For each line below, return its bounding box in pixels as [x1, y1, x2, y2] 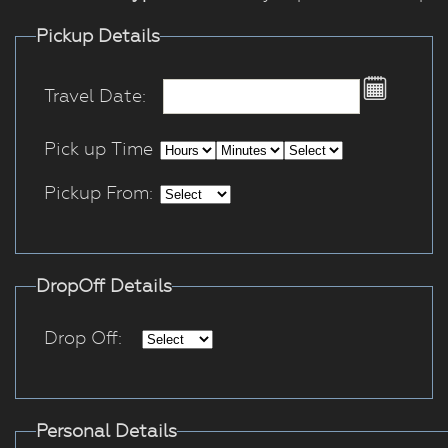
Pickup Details [36, 25, 160, 46]
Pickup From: [44, 182, 153, 203]
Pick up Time [44, 138, 153, 159]
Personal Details [36, 420, 177, 441]
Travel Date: [44, 85, 146, 106]
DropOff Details [36, 275, 172, 296]
